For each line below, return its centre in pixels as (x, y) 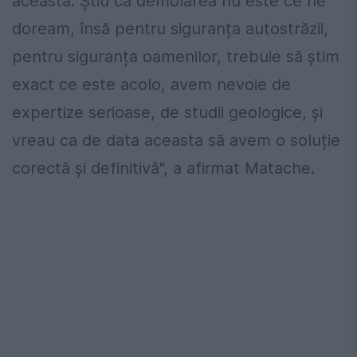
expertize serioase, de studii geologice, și (167, 113)
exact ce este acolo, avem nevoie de (151, 85)
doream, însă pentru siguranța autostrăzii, (170, 29)
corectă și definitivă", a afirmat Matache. (163, 169)
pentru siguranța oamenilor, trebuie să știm (176, 57)
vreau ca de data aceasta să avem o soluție (176, 141)
